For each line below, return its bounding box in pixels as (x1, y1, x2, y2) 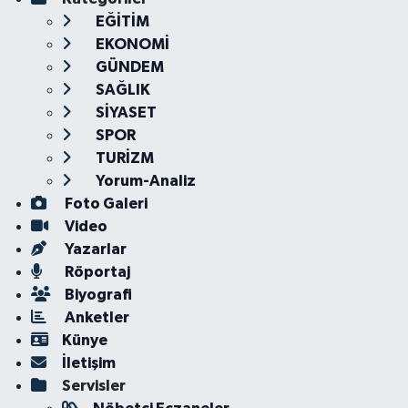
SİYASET (92, 105, 157, 120)
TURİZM (92, 150, 154, 166)
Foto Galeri (61, 196, 148, 211)
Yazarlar (61, 241, 127, 257)
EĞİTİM (92, 14, 149, 29)
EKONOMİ (92, 36, 169, 52)
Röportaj (61, 264, 130, 280)
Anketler (61, 310, 129, 325)
